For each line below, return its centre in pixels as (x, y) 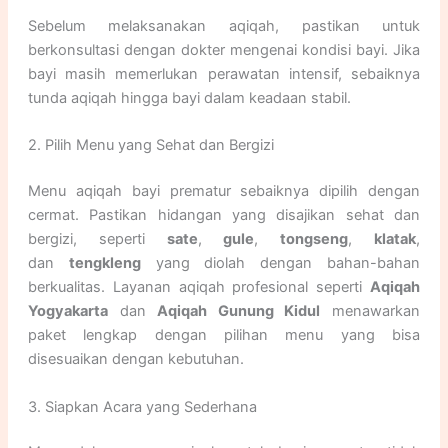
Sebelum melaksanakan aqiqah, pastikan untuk (224, 25)
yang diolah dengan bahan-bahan (280, 263)
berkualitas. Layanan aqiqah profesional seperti (199, 287)
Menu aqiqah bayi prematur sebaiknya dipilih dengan (224, 191)
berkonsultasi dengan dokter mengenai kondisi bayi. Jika (224, 49)
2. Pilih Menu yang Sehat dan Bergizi (150, 145)
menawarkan (370, 311)
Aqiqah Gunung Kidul (239, 311)
